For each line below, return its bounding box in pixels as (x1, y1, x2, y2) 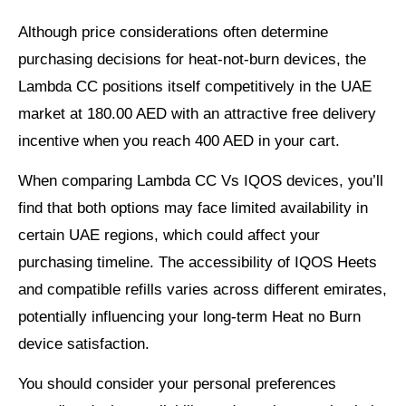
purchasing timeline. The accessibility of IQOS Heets (18, 253, 377, 271)
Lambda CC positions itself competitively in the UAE (18, 77, 372, 95)
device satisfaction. (18, 334, 150, 353)
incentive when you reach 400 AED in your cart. (18, 131, 340, 150)
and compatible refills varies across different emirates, (18, 280, 387, 298)
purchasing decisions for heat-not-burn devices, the (18, 50, 366, 68)
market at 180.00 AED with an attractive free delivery (18, 104, 376, 122)
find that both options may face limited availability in (18, 198, 368, 217)
